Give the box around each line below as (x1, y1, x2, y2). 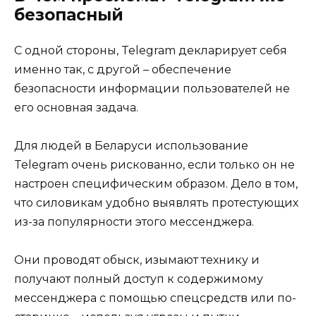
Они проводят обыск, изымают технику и (14, 253, 260, 267)
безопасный (14, 4, 123, 25)
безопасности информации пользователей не (14, 81, 290, 95)
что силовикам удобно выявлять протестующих (14, 195, 298, 209)
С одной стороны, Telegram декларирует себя (14, 43, 287, 57)
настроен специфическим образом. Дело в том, (14, 176, 298, 190)
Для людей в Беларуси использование (14, 138, 248, 152)
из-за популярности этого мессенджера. (14, 214, 254, 229)
